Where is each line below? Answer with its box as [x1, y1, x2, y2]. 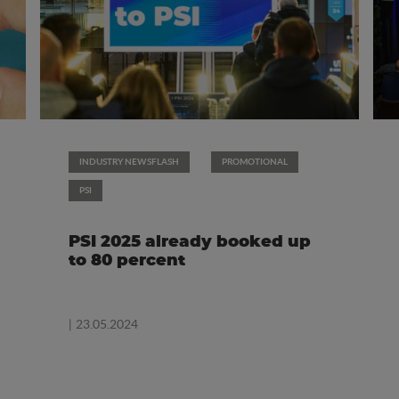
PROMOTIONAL [221, 155, 288, 168]
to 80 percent [68, 253, 185, 270]
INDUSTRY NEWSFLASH [78, 155, 179, 168]
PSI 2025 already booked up [68, 234, 311, 251]
